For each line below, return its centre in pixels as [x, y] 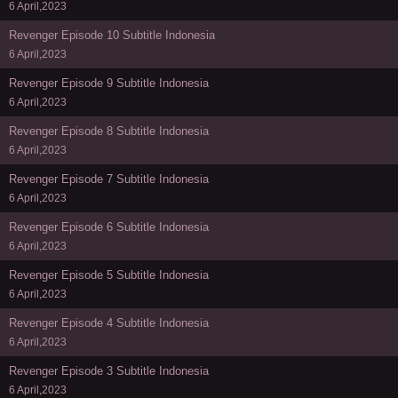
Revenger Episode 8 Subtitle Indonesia [109, 131]
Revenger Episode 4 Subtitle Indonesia [109, 323]
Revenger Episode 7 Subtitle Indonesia [109, 179]
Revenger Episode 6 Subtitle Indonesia [109, 227]
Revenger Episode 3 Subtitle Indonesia [109, 371]
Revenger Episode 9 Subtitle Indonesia [109, 84]
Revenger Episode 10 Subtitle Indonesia [112, 36]
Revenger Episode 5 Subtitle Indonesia [109, 275]
